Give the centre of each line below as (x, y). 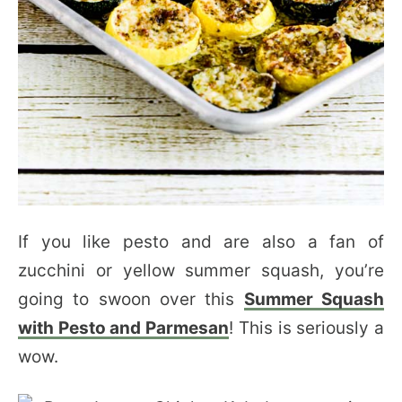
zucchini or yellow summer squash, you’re (201, 271)
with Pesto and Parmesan (124, 328)
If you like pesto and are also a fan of (201, 242)
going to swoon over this (131, 299)
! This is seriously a (307, 328)
